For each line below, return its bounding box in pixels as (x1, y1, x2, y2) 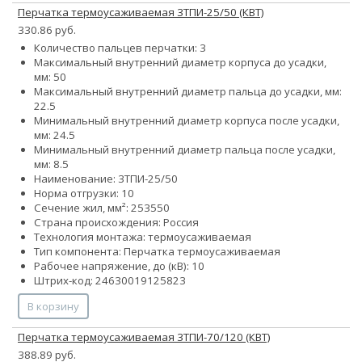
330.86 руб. (18, 23, 76, 38)
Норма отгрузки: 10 (34, 186, 134, 201)
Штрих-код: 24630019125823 (34, 273, 186, 288)
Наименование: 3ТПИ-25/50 (34, 171, 178, 187)
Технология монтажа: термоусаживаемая (34, 229, 251, 245)
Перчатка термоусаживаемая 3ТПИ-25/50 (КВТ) (18, 5, 264, 20)
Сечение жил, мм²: (34, 200, 131, 216)
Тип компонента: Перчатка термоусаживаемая (34, 244, 280, 259)
